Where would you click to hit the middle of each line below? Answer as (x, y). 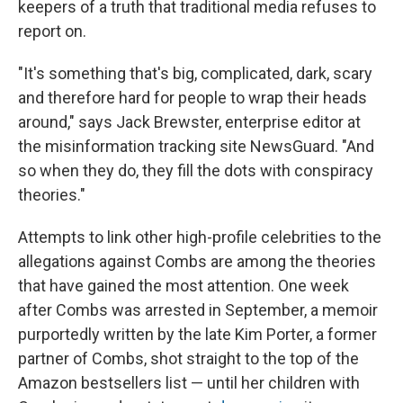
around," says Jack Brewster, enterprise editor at (189, 122)
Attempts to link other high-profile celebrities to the (200, 237)
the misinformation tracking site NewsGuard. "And (196, 147)
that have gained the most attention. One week (184, 286)
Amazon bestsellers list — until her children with (189, 383)
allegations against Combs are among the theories (197, 262)
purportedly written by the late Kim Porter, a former (197, 335)
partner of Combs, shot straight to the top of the (188, 359)
